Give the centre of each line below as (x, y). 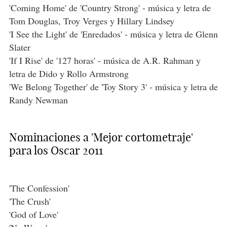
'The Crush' (30, 201)
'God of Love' (33, 215)
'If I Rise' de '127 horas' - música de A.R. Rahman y (105, 61)
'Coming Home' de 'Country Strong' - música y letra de (110, 8)
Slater (20, 47)
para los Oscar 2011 (56, 151)
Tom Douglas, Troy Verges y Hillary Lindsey (91, 21)
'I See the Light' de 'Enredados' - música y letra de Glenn (113, 34)
